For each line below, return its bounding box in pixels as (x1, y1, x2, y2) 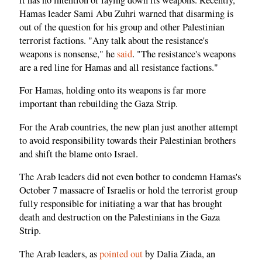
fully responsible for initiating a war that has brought (19, 197, 222, 211)
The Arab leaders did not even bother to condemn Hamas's (19, 170, 241, 184)
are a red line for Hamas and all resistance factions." (19, 60, 218, 74)
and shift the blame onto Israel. (19, 147, 138, 160)
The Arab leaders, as (19, 247, 99, 260)
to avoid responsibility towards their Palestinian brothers (19, 133, 236, 147)
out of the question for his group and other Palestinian (19, 20, 225, 33)
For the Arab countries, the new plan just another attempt (19, 120, 238, 133)
